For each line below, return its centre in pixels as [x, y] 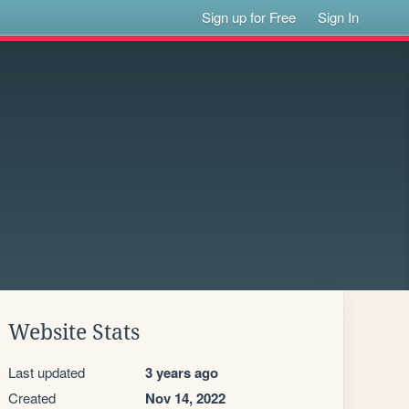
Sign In [339, 17]
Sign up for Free [249, 17]
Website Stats [74, 332]
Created [32, 398]
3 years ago [182, 372]
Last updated [47, 372]
